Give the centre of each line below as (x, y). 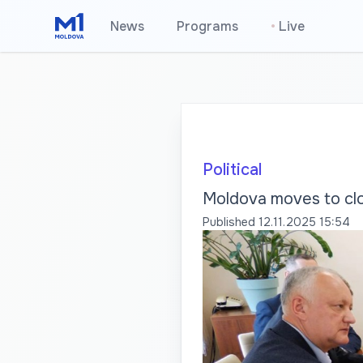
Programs (208, 26)
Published (228, 222)
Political (232, 170)
